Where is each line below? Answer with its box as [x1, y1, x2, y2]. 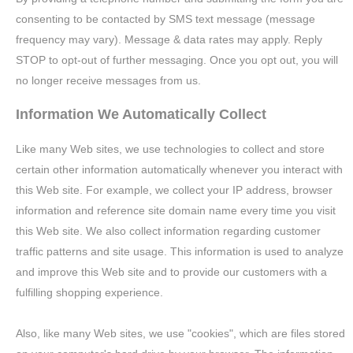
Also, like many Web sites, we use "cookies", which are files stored [16, 327, 346, 340]
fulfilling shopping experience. [16, 286, 167, 299]
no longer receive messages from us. [16, 74, 202, 87]
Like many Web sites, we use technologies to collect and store [16, 143, 325, 155]
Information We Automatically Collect [16, 106, 267, 122]
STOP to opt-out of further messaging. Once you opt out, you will [16, 54, 339, 66]
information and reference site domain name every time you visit [16, 204, 336, 217]
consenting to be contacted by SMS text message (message [16, 13, 316, 25]
